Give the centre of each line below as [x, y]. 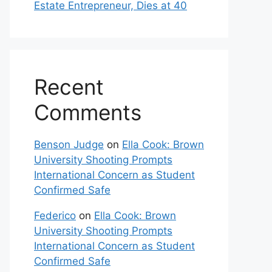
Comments [88, 112]
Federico [55, 216]
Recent [69, 87]
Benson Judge [69, 144]
